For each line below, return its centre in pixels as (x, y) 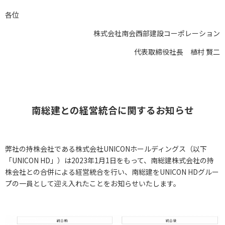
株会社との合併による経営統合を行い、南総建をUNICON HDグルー (112, 172)
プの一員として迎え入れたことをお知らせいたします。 (93, 183)
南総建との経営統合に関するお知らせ (113, 110)
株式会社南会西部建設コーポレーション (157, 33)
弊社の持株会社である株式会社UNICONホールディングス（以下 (106, 149)
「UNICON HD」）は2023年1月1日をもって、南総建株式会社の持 (109, 160)
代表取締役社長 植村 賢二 (177, 52)
